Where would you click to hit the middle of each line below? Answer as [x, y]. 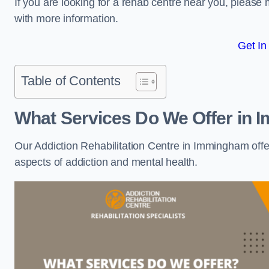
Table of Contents [71, 81]
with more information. [67, 19]
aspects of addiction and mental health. [107, 162]
